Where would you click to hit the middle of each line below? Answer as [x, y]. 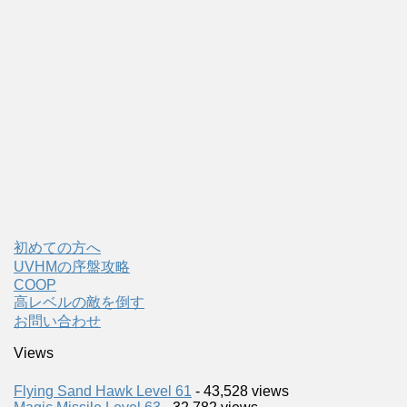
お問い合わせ [57, 321]
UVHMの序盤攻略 [72, 266]
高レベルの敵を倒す [79, 302]
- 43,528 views [240, 391]
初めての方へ [57, 247]
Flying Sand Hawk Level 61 [103, 391]
